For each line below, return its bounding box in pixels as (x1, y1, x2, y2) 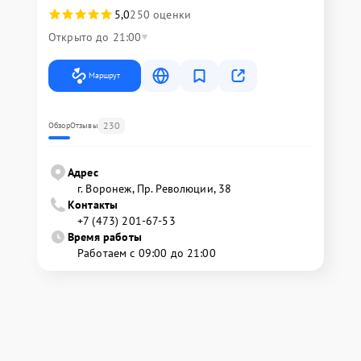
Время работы (68, 230, 142, 244)
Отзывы (69, 120, 98, 131)
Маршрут (89, 70, 120, 81)
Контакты (68, 197, 118, 212)
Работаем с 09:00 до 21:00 (77, 246, 216, 260)
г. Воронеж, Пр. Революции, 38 (77, 181, 232, 196)
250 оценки (130, 7, 191, 22)
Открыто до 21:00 (48, 30, 142, 44)
